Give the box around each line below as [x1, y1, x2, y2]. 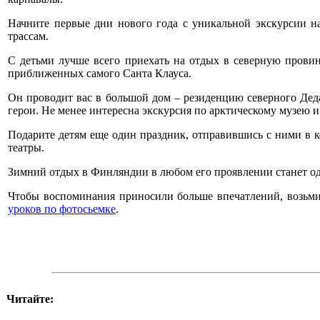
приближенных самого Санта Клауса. [8, 66, 191, 79]
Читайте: [6, 292, 54, 305]
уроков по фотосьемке [8, 202, 116, 215]
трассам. [8, 29, 49, 42]
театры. [8, 141, 44, 154]
